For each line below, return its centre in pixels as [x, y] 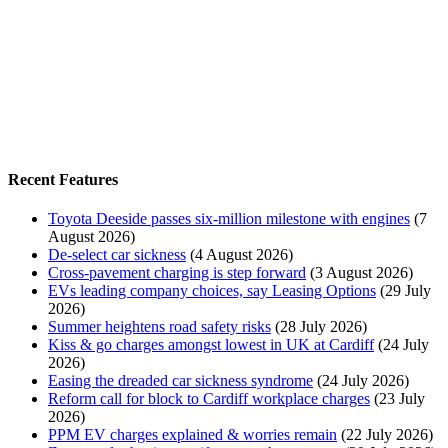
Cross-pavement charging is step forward [177, 273]
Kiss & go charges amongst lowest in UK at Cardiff [211, 345]
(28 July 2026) [321, 327]
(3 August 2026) [361, 273]
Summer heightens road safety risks [159, 327]
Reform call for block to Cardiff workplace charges [209, 399]
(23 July [399, 399]
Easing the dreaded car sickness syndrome [180, 381]
